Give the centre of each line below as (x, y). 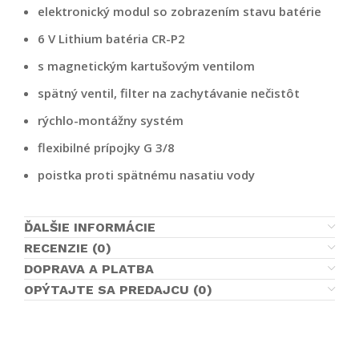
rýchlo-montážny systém (111, 120)
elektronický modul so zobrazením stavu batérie (179, 11)
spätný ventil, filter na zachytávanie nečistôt (169, 93)
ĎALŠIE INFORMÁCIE (90, 227)
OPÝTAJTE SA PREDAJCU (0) (118, 289)
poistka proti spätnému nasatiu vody (146, 174)
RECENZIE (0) (68, 248)
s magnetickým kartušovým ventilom (146, 65)
